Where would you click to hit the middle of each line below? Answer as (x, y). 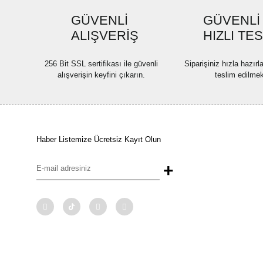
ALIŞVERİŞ (104, 36)
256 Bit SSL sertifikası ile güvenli (101, 64)
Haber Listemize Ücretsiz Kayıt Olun (99, 139)
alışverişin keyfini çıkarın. (101, 75)
